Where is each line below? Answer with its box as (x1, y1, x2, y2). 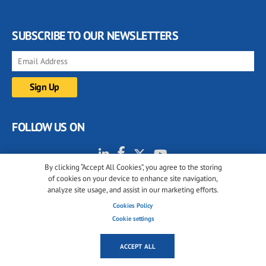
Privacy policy (110, 241, 160, 252)
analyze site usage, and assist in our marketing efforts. (47, 185, 218, 195)
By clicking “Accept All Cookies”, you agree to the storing (44, 162, 222, 173)
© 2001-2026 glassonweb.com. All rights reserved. (42, 220, 224, 232)
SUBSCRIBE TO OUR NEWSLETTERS (12, 27, 178, 43)
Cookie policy (46, 241, 96, 252)
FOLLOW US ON (12, 119, 84, 135)
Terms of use (174, 241, 220, 252)
